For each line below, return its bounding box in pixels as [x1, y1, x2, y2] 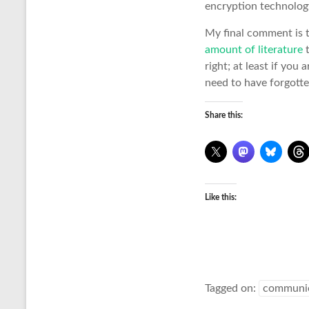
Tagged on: [205, 283, 259, 294]
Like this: [205, 193, 237, 201]
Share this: [205, 111, 243, 119]
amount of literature [205, 44, 303, 55]
